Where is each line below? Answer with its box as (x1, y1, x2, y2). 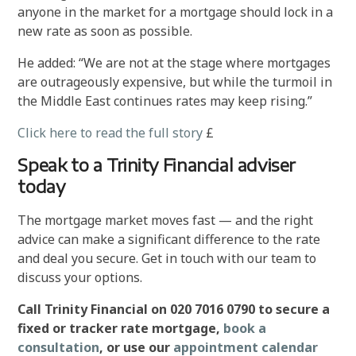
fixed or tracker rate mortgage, (17, 319, 224, 337)
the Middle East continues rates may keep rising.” (17, 92, 313, 110)
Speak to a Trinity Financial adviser (17, 155, 296, 176)
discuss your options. (17, 269, 143, 286)
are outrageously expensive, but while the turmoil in (17, 73, 333, 91)
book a (223, 319, 267, 337)
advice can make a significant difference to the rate (17, 230, 321, 248)
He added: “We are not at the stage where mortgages (17, 54, 331, 72)
